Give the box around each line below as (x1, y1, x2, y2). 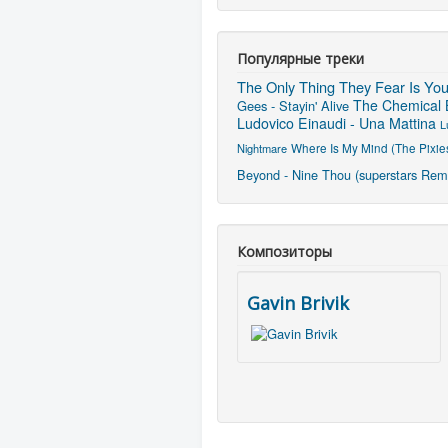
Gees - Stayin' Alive (237, 95, 349, 115)
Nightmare (237, 139, 287, 156)
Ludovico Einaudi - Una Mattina (237, 112, 436, 133)
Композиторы (237, 241, 332, 261)
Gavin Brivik (247, 290, 349, 315)
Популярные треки (237, 48, 364, 68)
